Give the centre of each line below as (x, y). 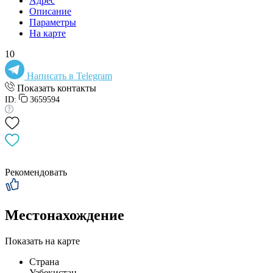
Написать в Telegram (69, 76)
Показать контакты (57, 88)
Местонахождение (65, 215)
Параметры (53, 22)
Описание (50, 11)
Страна (44, 261)
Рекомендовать (36, 172)
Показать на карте (42, 241)
